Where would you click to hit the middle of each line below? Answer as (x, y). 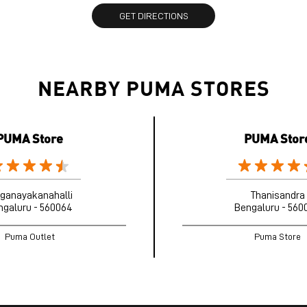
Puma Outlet (29, 237)
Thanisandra (278, 196)
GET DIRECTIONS (153, 16)
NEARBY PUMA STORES (153, 88)
